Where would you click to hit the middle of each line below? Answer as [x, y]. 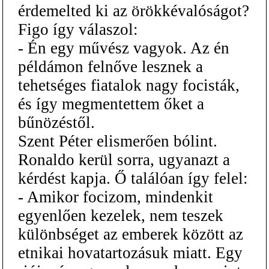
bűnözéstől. [56, 122]
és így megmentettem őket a [111, 104]
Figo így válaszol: [78, 29]
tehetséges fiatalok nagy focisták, [129, 85]
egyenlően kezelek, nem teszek [121, 215]
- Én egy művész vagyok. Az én [124, 48]
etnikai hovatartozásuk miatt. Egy [130, 252]
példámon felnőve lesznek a [110, 66]
